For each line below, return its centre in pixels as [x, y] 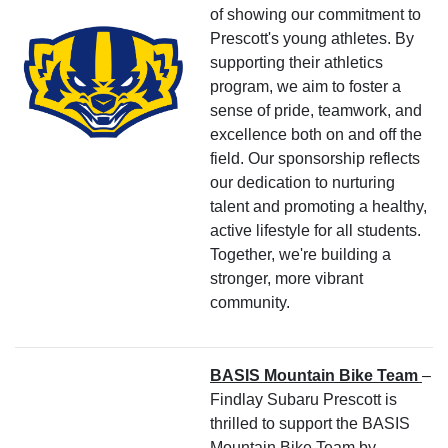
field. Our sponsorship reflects [315, 158]
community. [250, 302]
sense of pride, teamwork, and [316, 110]
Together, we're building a [300, 254]
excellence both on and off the [316, 134]
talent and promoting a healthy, [318, 206]
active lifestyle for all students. [315, 230]
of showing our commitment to [315, 14]
